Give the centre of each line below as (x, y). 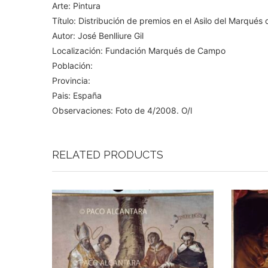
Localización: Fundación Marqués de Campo (139, 51)
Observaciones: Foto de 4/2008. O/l (122, 111)
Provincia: (71, 81)
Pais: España (77, 96)
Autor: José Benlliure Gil (98, 36)
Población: (72, 66)
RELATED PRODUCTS (108, 155)
